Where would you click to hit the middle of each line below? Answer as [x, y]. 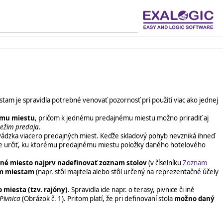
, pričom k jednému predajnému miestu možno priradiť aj [122, 118]
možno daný [194, 198]
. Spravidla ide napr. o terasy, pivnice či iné [131, 189]
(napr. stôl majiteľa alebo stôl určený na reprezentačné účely [126, 171]
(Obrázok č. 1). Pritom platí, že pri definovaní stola [97, 198]
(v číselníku [165, 163]
